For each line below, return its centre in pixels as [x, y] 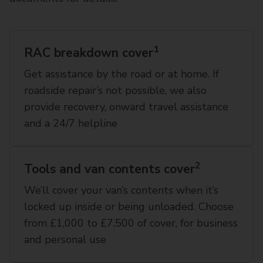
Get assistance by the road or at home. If [122, 74]
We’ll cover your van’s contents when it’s [121, 190]
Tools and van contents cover [109, 169]
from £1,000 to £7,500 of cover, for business [131, 223]
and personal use [65, 240]
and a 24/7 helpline [71, 123]
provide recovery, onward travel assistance [126, 107]
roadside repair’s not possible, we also [115, 90]
